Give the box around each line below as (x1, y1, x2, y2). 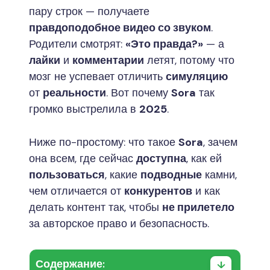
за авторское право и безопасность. (29, 216, 209, 231)
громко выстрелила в (29, 102, 139, 116)
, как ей (186, 151, 222, 166)
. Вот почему (106, 86, 171, 100)
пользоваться (29, 168, 105, 182)
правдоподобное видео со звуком (29, 20, 211, 35)
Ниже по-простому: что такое (29, 135, 178, 149)
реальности (43, 86, 106, 100)
